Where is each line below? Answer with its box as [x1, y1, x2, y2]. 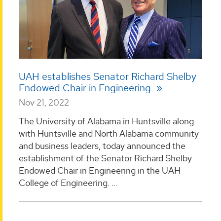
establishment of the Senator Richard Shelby [19, 152, 192, 164]
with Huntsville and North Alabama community [19, 127, 199, 139]
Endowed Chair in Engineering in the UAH [19, 164, 181, 176]
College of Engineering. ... [19, 177, 117, 188]
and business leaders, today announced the [19, 140, 185, 151]
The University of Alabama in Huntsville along [19, 115, 194, 127]
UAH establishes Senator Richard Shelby [19, 70, 196, 83]
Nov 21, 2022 [19, 97, 69, 109]
